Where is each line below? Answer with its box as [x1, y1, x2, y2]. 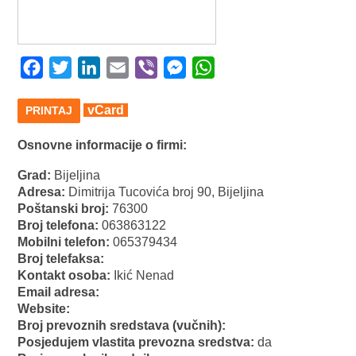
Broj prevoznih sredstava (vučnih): [17, 319, 226, 333]
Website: [17, 302, 71, 316]
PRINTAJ [25, 104, 73, 117]
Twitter [72, 60, 110, 74]
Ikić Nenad [114, 269, 175, 283]
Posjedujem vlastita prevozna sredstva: [17, 335, 258, 350]
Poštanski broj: [17, 202, 113, 216]
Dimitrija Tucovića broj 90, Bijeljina [68, 185, 265, 199]
